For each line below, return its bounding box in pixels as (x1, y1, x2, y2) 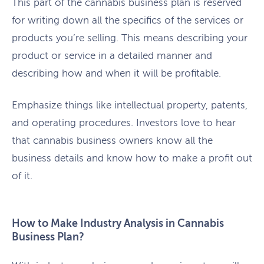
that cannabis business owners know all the (12, 134, 213, 146)
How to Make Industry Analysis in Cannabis (12, 217, 224, 229)
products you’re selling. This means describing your (12, 32, 247, 44)
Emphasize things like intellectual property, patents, (12, 99, 247, 111)
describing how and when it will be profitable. (12, 68, 221, 80)
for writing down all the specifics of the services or (12, 15, 243, 27)
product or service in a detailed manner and (12, 50, 212, 62)
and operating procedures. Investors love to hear (12, 117, 236, 128)
